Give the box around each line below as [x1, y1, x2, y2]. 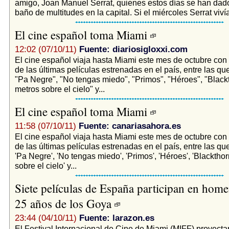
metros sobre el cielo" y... [14, 84, 105, 94]
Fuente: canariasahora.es [78, 121, 181, 131]
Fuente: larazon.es [79, 213, 154, 223]
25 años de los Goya [14, 195, 114, 211]
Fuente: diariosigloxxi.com [79, 44, 188, 54]
